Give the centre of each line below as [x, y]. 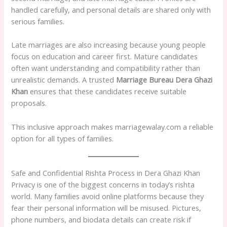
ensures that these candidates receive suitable [107, 91]
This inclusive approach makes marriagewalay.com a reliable [112, 126]
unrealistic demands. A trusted [64, 80]
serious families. [38, 22]
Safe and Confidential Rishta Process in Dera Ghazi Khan [106, 173]
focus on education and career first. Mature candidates [105, 56]
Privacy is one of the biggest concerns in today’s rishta [103, 185]
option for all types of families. [63, 138]
